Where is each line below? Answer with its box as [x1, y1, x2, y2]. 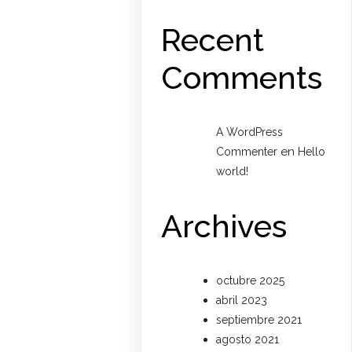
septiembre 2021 [216, 313, 302, 327]
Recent [161, 20, 265, 58]
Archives [161, 207, 288, 244]
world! [216, 164, 249, 178]
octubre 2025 [216, 274, 285, 288]
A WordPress [216, 125, 284, 138]
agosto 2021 [216, 333, 280, 346]
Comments [161, 58, 323, 96]
